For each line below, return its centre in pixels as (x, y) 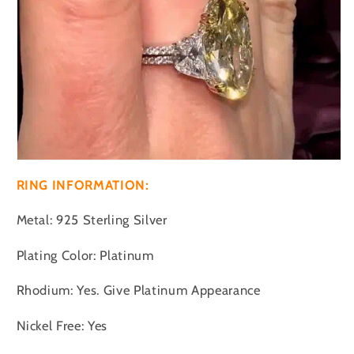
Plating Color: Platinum (85, 255)
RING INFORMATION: (83, 185)
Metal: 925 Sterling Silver (92, 220)
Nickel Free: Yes (62, 325)
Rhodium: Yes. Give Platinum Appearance (138, 290)
